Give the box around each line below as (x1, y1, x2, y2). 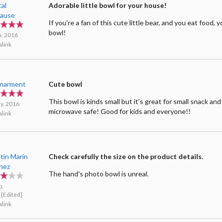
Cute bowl (49, 80, 83, 89)
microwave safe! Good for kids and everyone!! (49, 107, 191, 116)
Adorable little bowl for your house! (49, 1, 167, 10)
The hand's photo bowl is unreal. (49, 169, 149, 178)
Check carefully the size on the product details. (49, 152, 204, 161)
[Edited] (1, 191, 23, 199)
